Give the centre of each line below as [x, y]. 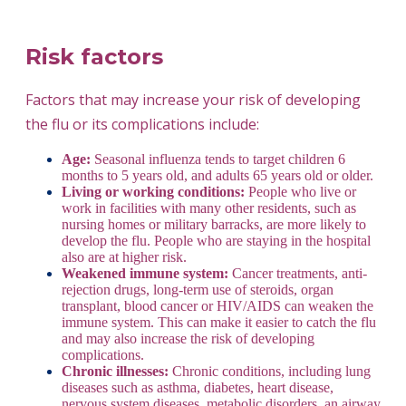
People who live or [302, 192]
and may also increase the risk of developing [188, 339]
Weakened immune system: [147, 274]
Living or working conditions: [155, 192]
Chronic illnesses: [117, 372]
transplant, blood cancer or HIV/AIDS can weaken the [217, 306]
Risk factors [94, 57]
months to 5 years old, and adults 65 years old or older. [217, 176]
